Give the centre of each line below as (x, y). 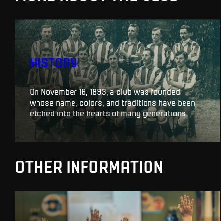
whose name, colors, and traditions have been (112, 102)
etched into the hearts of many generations (108, 113)
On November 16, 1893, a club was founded (105, 91)
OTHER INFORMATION (89, 166)
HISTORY (54, 62)
